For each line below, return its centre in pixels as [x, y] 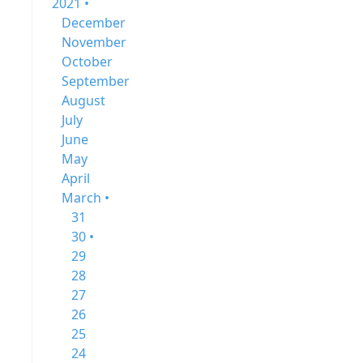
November [94, 42]
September [96, 81]
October [87, 62]
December [94, 23]
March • [85, 198]
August [83, 100]
